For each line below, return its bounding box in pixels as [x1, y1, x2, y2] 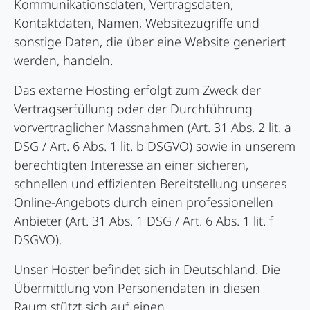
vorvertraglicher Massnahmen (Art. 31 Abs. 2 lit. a [14, 119, 291, 136]
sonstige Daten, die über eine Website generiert [14, 33, 286, 51]
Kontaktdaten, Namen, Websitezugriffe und [14, 15, 259, 32]
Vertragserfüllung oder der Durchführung [14, 100, 253, 118]
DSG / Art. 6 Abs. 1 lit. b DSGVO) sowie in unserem [14, 138, 295, 155]
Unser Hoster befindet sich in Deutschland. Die [14, 261, 280, 278]
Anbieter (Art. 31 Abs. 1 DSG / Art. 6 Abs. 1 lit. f [14, 212, 273, 230]
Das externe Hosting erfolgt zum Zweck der [14, 82, 261, 99]
